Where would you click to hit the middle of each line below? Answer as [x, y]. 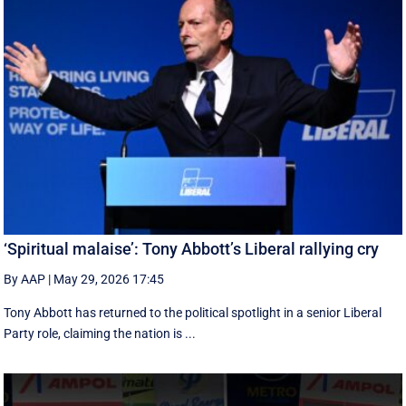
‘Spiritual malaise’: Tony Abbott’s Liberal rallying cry [192, 248]
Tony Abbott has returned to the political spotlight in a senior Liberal [193, 312]
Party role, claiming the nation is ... [100, 333]
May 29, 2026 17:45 [109, 279]
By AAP [25, 279]
